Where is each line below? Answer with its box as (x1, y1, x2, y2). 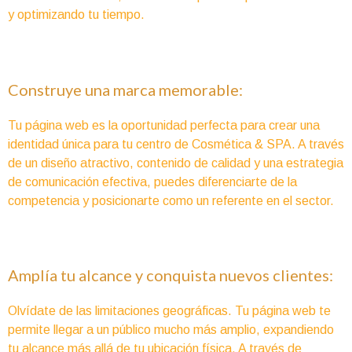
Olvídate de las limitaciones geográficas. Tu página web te (8, 304, 331, 318)
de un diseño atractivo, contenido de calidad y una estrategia (8, 156, 343, 170)
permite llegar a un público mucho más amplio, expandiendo (8, 323, 334, 337)
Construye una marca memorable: (8, 79, 243, 99)
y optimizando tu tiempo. (8, 8, 145, 22)
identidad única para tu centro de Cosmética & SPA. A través (8, 137, 344, 151)
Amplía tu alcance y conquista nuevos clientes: (8, 266, 333, 285)
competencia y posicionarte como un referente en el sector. (8, 193, 334, 207)
